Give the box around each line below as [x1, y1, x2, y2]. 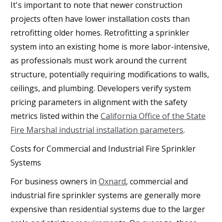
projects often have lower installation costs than [10, 13, 190, 24]
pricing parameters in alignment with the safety [10, 96, 187, 108]
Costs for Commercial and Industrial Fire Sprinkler [10, 143, 196, 154]
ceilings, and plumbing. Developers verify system [10, 82, 191, 94]
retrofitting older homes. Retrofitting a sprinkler [10, 27, 189, 38]
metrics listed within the [10, 110, 101, 121]
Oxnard [99, 175, 126, 187]
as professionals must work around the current [10, 55, 187, 66]
